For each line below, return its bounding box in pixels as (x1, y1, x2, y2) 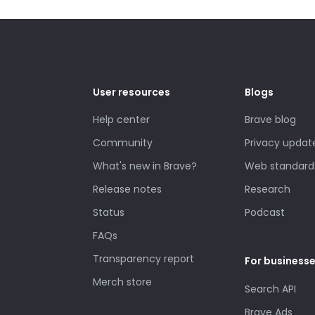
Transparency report (93, 252, 194, 266)
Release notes (93, 182, 162, 197)
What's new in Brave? (93, 159, 197, 174)
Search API (245, 281, 296, 296)
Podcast (245, 205, 285, 220)
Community (93, 136, 153, 150)
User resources (93, 84, 170, 99)
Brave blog (245, 112, 296, 127)
